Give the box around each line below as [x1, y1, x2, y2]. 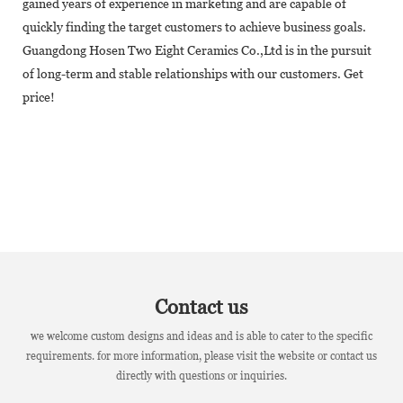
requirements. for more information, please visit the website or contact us [26, 349, 377, 363]
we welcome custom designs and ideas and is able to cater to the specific [31, 329, 372, 343]
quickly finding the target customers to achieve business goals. [22, 19, 366, 34]
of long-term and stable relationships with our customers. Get [22, 66, 363, 81]
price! [22, 89, 55, 104]
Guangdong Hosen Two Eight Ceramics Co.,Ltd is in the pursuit [22, 42, 372, 58]
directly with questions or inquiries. [116, 369, 287, 382]
